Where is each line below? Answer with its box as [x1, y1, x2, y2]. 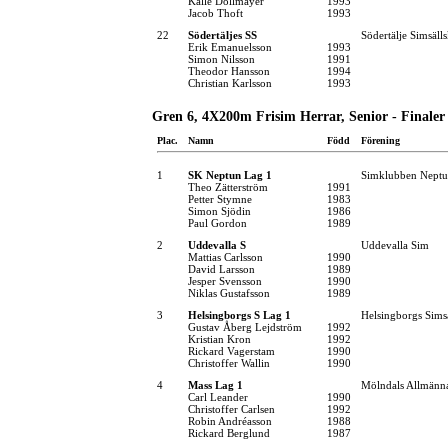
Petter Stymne [188, 192, 252, 205]
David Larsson [188, 262, 255, 275]
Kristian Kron [188, 332, 251, 345]
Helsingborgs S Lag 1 [188, 308, 291, 321]
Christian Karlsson [188, 76, 272, 89]
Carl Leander [188, 390, 248, 403]
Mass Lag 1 [188, 378, 243, 391]
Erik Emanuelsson [188, 40, 272, 53]
